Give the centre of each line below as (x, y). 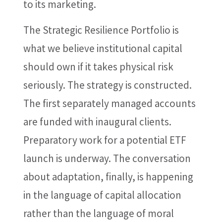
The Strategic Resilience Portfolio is (101, 30)
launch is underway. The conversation (107, 158)
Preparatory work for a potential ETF (105, 140)
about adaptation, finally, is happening (108, 177)
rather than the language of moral (98, 213)
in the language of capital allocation (102, 195)
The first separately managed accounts (109, 103)
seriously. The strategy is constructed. (107, 85)
